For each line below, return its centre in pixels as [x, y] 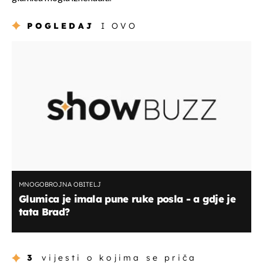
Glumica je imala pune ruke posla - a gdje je [127, 199]
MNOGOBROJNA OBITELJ [60, 185]
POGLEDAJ [61, 26]
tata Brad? [44, 212]
